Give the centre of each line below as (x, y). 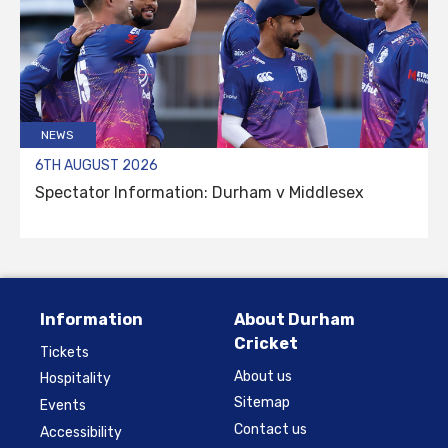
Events (63, 406)
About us (263, 376)
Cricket (266, 343)
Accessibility (81, 433)
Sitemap (262, 403)
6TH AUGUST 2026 (96, 165)
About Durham (294, 319)
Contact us (270, 430)
